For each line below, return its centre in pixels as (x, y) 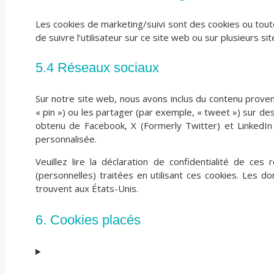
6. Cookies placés (88, 220)
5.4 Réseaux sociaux (97, 68)
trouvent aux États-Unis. (87, 189)
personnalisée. (66, 139)
